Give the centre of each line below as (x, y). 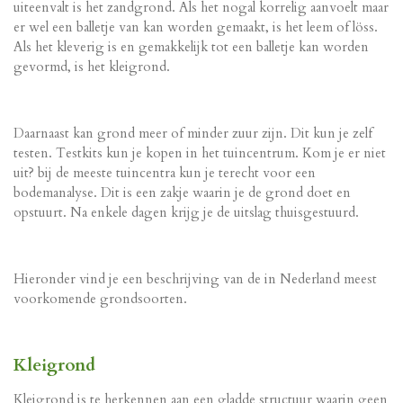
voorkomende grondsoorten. (102, 299)
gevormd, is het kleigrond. (92, 67)
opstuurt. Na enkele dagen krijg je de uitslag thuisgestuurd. (186, 213)
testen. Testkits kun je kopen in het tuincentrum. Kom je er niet (200, 153)
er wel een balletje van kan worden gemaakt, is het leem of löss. (196, 27)
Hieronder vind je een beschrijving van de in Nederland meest (195, 279)
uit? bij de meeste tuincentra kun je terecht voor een (165, 173)
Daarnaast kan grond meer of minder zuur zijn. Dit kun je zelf (193, 134)
